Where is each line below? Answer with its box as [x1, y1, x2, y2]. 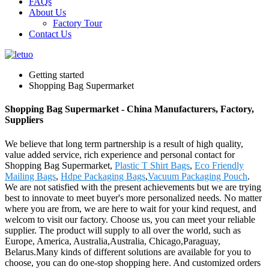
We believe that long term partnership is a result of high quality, [5, 138, 243, 149]
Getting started [29, 70, 84, 80]
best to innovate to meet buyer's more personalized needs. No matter [5, 192, 262, 203]
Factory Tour [53, 18, 102, 28]
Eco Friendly [195, 160, 244, 171]
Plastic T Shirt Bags [115, 160, 190, 171]
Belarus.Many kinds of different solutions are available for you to [5, 246, 251, 257]
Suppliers [5, 115, 43, 125]
